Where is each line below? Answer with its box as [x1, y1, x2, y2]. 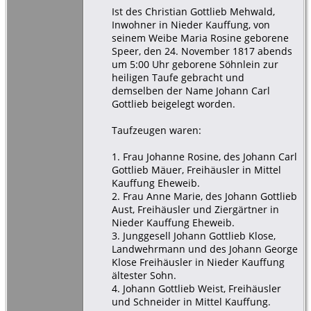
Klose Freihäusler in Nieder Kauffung [111, 255, 285, 269]
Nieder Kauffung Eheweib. [111, 215, 235, 229]
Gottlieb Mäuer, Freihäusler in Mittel [111, 162, 281, 176]
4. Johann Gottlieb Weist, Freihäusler [111, 281, 281, 295]
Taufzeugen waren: [111, 123, 201, 137]
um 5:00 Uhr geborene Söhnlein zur [111, 57, 278, 71]
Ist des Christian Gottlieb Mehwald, [111, 4, 275, 18]
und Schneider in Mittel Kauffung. [111, 294, 271, 308]
